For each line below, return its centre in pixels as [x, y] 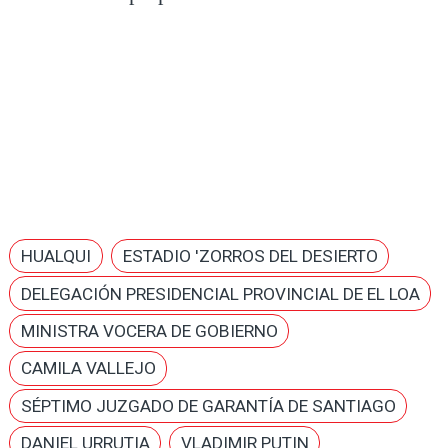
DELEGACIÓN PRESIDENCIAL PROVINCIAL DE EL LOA [220, 293]
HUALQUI [55, 256]
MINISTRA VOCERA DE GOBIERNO [149, 330]
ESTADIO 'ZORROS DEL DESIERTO [250, 256]
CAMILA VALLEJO [88, 368]
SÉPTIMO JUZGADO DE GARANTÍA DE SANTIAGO [208, 405]
